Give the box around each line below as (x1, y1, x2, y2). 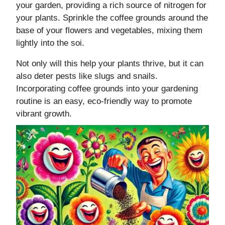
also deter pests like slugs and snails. (16, 71, 158, 81)
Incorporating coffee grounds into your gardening (16, 84, 198, 94)
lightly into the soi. (16, 38, 84, 48)
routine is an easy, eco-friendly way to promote (16, 96, 192, 106)
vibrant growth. (16, 109, 72, 119)
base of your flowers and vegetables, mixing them (16, 26, 202, 36)
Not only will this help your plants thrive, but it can (16, 59, 203, 69)
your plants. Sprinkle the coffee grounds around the (16, 13, 208, 23)
